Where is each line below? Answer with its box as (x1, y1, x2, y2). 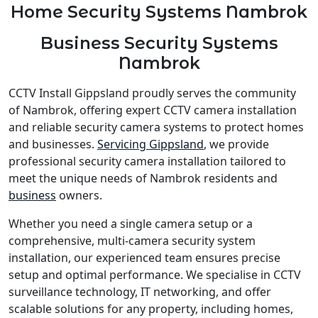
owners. (56, 187, 102, 203)
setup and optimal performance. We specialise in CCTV (9, 266, 301, 283)
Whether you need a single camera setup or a (9, 215, 253, 231)
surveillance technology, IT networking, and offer (9, 283, 271, 300)
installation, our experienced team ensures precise (9, 249, 280, 265)
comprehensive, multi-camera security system (9, 232, 256, 248)
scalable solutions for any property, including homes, (9, 300, 293, 317)
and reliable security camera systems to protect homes (9, 119, 304, 135)
